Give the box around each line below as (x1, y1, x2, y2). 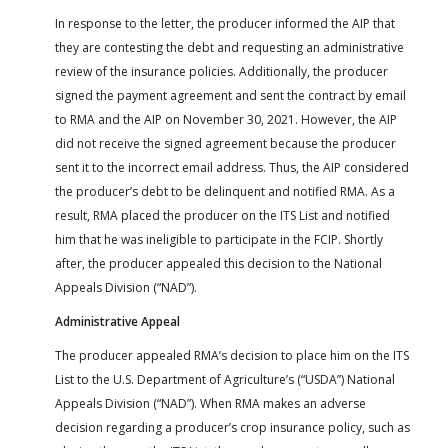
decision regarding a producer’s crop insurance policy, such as (55, 418, 410, 436)
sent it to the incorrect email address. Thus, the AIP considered (55, 158, 409, 176)
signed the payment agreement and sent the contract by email (55, 86, 406, 104)
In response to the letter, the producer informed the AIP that (55, 14, 395, 32)
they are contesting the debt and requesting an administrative (55, 38, 404, 56)
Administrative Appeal (55, 312, 180, 330)
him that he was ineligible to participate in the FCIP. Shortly (55, 230, 383, 248)
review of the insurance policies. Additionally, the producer (55, 62, 388, 80)
